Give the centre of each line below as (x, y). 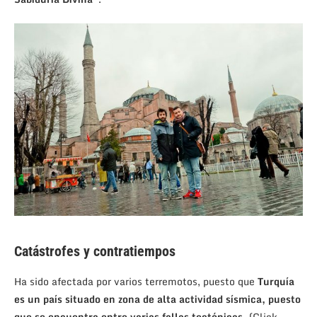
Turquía (276, 281)
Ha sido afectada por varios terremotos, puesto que (136, 281)
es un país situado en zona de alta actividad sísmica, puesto (157, 299)
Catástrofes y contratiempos (95, 251)
